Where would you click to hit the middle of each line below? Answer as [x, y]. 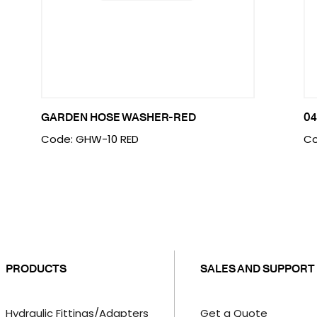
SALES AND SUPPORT [257, 268]
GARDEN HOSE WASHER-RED [118, 117]
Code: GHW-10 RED [90, 139]
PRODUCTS [36, 268]
